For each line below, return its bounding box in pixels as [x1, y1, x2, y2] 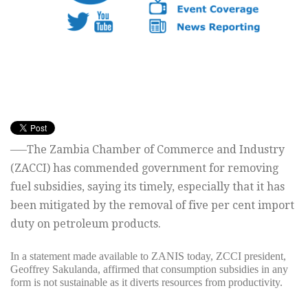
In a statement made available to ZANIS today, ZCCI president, [10, 250, 286, 263]
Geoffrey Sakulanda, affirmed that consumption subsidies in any [10, 263, 288, 276]
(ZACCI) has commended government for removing [10, 162, 278, 175]
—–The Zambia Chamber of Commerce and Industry [10, 143, 285, 157]
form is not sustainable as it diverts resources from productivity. [10, 276, 283, 289]
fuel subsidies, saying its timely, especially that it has [10, 180, 285, 194]
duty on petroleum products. [10, 217, 161, 231]
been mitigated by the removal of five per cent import [10, 199, 294, 212]
